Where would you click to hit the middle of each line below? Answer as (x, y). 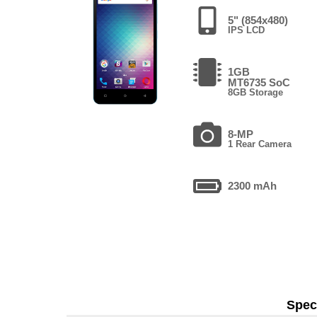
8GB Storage (256, 92)
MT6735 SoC (259, 82)
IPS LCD (247, 30)
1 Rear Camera (260, 144)
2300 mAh (253, 185)
